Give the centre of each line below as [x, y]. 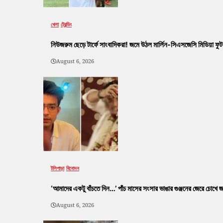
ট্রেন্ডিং [66, 24]
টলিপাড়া [57, 168]
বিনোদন [73, 168]
